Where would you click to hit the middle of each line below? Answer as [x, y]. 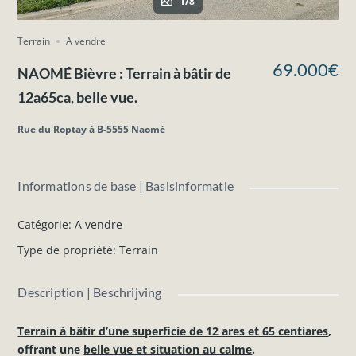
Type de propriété [66, 250]
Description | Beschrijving [90, 292]
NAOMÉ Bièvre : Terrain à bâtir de [125, 73]
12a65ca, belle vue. [78, 97]
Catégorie [43, 224]
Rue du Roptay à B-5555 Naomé [92, 129]
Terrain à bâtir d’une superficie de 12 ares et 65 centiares [173, 331]
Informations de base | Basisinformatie [126, 185]
